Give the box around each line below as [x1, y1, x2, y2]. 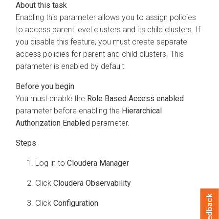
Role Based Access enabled [87, 93, 184, 103]
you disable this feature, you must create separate [16, 37, 187, 46]
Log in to [35, 158, 67, 168]
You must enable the [16, 93, 87, 103]
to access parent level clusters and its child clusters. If [16, 24, 200, 34]
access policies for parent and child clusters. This [16, 49, 184, 59]
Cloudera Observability [53, 178, 131, 188]
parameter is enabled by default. [16, 61, 126, 71]
